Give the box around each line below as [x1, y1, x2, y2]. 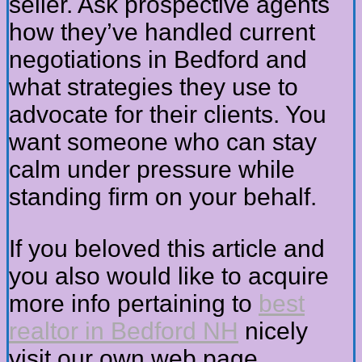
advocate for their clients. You [9, 101, 326, 128]
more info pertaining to [9, 290, 259, 318]
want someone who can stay [9, 128, 317, 156]
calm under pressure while [9, 156, 295, 183]
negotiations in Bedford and [9, 46, 307, 74]
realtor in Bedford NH [9, 318, 238, 345]
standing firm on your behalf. [9, 183, 317, 211]
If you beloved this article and [9, 235, 325, 263]
